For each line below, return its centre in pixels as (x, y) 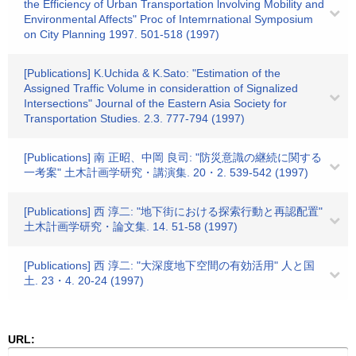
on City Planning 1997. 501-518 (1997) (122, 34)
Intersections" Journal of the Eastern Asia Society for (155, 103)
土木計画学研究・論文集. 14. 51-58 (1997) (131, 226)
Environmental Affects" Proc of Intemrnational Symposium (168, 19)
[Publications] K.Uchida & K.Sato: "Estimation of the (152, 73)
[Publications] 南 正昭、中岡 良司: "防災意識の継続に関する (173, 157)
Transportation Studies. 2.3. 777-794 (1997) (134, 118)
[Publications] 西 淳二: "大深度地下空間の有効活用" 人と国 (169, 265)
